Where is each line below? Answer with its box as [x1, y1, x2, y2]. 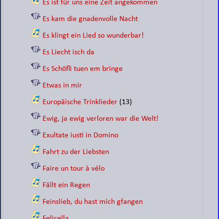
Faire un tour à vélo [43, 165, 105, 173]
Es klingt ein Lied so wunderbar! [43, 32, 144, 40]
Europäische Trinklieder [43, 98, 118, 106]
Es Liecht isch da [43, 48, 95, 56]
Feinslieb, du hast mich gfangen [43, 198, 143, 206]
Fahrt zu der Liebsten [43, 148, 109, 156]
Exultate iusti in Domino [43, 131, 119, 139]
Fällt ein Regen [43, 181, 90, 189]
